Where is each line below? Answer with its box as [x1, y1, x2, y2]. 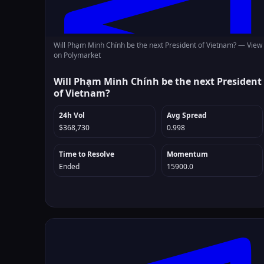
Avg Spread [166, 110, 207, 120]
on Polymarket [54, 50, 101, 60]
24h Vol [59, 110, 85, 120]
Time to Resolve [59, 149, 114, 159]
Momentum [166, 149, 208, 159]
